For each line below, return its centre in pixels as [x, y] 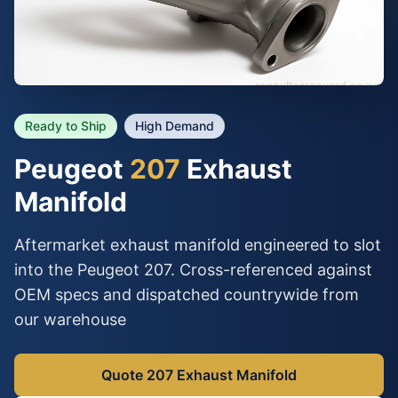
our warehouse [70, 319]
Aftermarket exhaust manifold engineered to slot [198, 245]
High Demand [175, 126]
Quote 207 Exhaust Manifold [199, 375]
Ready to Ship [66, 126]
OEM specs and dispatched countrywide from [187, 295]
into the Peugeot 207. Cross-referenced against [193, 270]
